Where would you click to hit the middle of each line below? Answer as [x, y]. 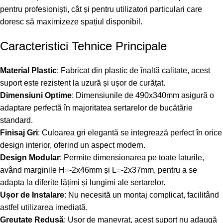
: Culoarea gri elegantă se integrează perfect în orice [130, 133]
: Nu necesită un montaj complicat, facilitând [142, 195]
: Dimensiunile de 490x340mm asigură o [143, 96]
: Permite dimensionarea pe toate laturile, [132, 158]
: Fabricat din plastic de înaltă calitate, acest [133, 71]
